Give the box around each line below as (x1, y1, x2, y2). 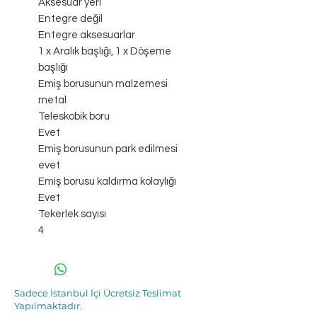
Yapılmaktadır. (14, 300, 82, 312)
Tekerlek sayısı (38, 209, 106, 220)
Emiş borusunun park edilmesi (38, 144, 178, 155)
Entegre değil (38, 13, 103, 25)
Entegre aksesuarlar (38, 30, 135, 41)
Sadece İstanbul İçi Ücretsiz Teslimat (14, 287, 181, 299)
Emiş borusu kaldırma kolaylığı (38, 176, 176, 188)
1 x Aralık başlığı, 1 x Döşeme (38, 46, 171, 57)
